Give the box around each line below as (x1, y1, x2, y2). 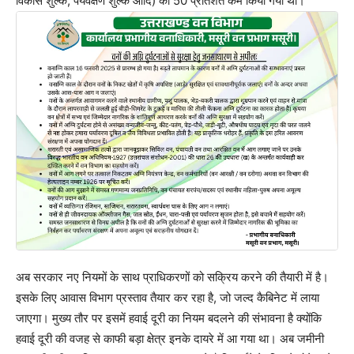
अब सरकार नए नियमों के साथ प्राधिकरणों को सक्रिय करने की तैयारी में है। (16, 269, 329, 284)
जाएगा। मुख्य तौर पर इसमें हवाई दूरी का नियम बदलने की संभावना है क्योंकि (16, 310, 322, 326)
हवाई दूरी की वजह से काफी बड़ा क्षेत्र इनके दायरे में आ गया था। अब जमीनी (16, 330, 324, 346)
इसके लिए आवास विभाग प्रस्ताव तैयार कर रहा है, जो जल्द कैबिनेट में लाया (16, 289, 319, 305)
